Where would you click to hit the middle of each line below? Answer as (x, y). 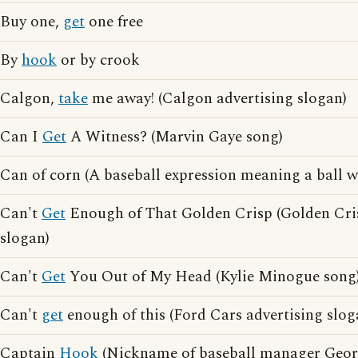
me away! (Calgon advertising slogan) (217, 99)
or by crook (98, 60)
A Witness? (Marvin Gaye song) (175, 137)
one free (114, 22)
